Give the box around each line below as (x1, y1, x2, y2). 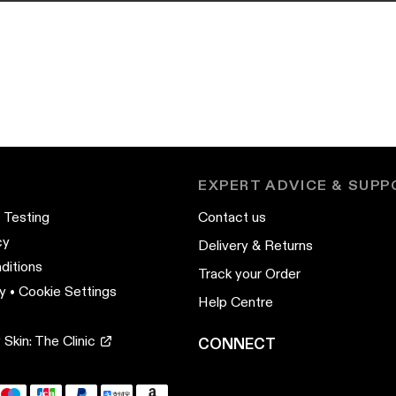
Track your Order (198, 264, 301, 282)
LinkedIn (339, 362, 390, 380)
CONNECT (198, 334, 276, 354)
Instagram (232, 362, 294, 380)
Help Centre (198, 293, 273, 310)
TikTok (268, 362, 307, 380)
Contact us (198, 208, 266, 225)
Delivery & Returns (198, 236, 313, 254)
